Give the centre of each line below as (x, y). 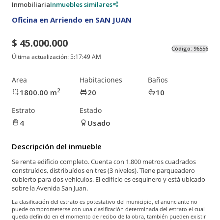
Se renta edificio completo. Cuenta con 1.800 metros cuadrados (104, 162)
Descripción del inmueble (57, 146)
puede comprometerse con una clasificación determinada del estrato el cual (108, 209)
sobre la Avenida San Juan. (50, 188)
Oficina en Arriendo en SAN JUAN (72, 19)
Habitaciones (101, 80)
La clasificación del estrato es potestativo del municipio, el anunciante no (105, 202)
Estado (91, 110)
